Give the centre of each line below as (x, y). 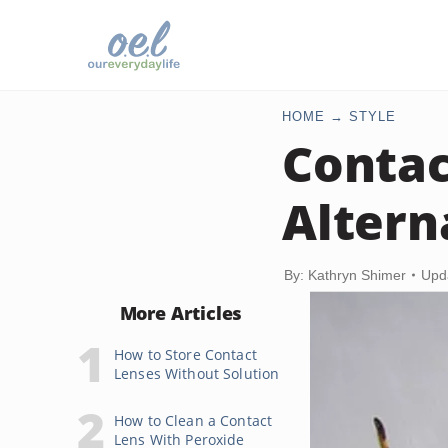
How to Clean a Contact (193, 420)
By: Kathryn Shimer (345, 275)
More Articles (181, 313)
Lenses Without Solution (197, 373)
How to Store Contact (185, 354)
